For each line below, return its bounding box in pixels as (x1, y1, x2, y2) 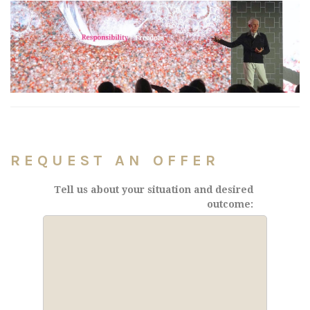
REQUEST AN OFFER (10, 152, 220, 170)
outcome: (207, 199, 254, 210)
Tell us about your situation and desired (54, 184, 254, 196)
